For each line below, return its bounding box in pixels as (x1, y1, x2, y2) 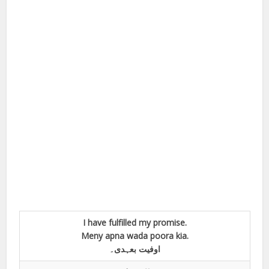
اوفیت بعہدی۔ (109, 243, 160, 255)
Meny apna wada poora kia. (80, 229, 189, 241)
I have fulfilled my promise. (82, 216, 187, 228)
